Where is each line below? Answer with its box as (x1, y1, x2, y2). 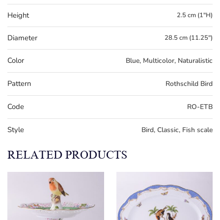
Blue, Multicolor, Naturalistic (126, 55, 213, 65)
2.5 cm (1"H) (177, 10, 213, 20)
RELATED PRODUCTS (7, 148, 127, 161)
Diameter (7, 32, 37, 43)
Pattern (7, 78, 31, 88)
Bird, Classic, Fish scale (141, 125, 213, 135)
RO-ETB (187, 102, 213, 111)
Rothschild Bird (165, 79, 213, 88)
